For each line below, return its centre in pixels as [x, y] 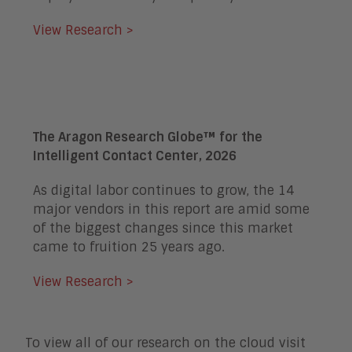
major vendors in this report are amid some [171, 210]
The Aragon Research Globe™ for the [148, 137]
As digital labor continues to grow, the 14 [163, 191]
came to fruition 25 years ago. [129, 247]
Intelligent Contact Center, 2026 [135, 156]
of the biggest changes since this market [163, 229]
